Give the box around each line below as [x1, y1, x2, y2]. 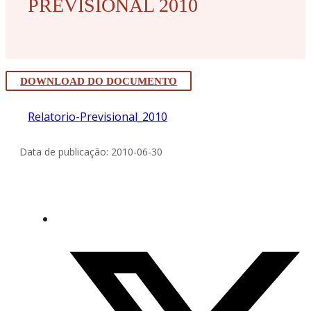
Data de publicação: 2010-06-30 [19, 144, 162, 158]
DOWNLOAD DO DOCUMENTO [20, 75, 178, 87]
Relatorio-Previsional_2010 [28, 108, 167, 124]
